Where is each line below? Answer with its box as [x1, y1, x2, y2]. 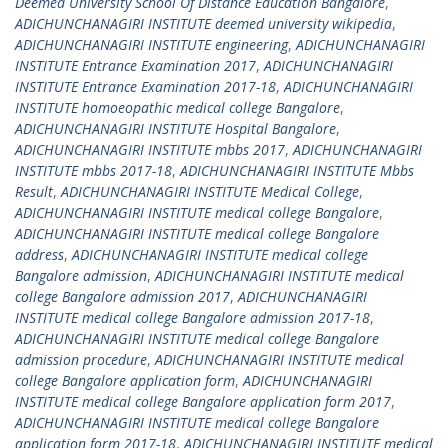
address [15, 245, 64, 264]
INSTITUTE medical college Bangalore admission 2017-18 [15, 308, 370, 327]
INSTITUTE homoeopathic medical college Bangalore [15, 98, 340, 117]
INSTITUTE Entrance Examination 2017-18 [15, 77, 276, 96]
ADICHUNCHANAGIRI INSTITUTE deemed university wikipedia [15, 14, 392, 33]
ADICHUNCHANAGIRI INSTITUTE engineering [15, 35, 288, 54]
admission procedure [15, 350, 147, 369]
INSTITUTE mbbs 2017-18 [15, 161, 172, 180]
